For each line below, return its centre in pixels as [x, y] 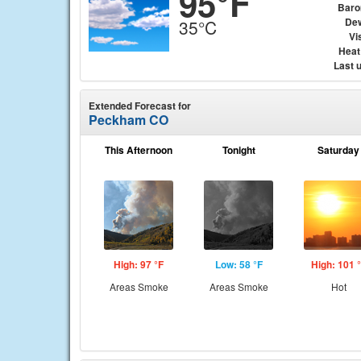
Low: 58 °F [239, 264]
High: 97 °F [139, 264]
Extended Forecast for [140, 106]
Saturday [338, 150]
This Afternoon [139, 150]
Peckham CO [129, 120]
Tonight [239, 150]
